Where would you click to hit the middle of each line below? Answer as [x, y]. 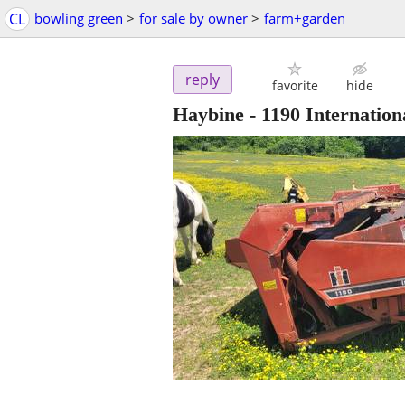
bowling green [79, 18]
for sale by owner [193, 18]
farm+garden [305, 18]
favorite [295, 86]
